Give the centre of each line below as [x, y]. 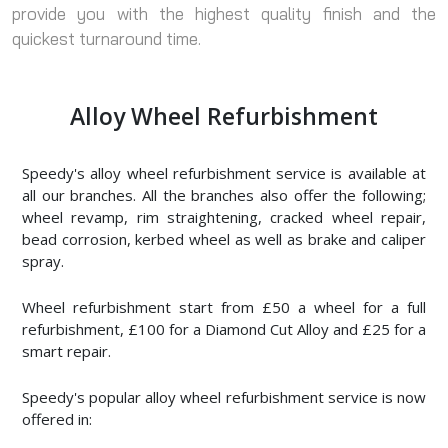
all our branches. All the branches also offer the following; [224, 194]
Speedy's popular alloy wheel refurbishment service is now [224, 396]
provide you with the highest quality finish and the [224, 13]
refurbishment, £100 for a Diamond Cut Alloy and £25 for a [224, 328]
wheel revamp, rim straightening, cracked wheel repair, [224, 216]
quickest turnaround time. [106, 38]
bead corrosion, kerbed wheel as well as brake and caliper [224, 238]
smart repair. [66, 350]
